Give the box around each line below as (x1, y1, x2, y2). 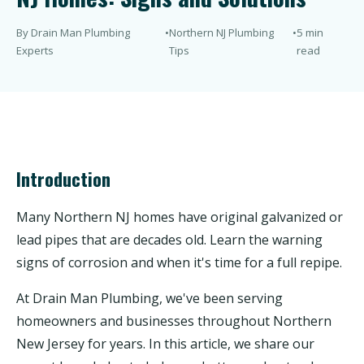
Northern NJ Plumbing (169, 25, 275, 40)
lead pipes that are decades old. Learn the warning (16, 231, 323, 249)
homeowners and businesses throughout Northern (16, 312, 331, 330)
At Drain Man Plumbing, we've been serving (16, 289, 283, 307)
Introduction (16, 165, 110, 192)
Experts (16, 43, 54, 58)
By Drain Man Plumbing (16, 25, 130, 40)
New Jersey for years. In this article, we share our (16, 335, 314, 353)
